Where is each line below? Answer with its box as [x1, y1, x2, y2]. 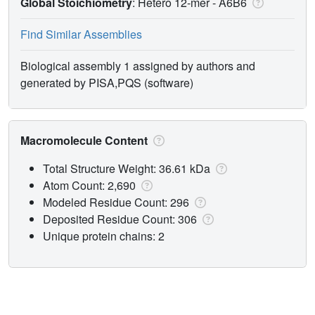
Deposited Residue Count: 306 [43, 210, 200, 227]
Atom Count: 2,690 [43, 176, 139, 193]
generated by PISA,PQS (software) [20, 74, 193, 91]
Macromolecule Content [20, 131, 150, 148]
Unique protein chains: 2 [43, 227, 165, 244]
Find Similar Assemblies [20, 25, 142, 42]
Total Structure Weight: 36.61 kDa [43, 160, 213, 176]
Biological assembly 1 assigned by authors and [20, 57, 255, 74]
